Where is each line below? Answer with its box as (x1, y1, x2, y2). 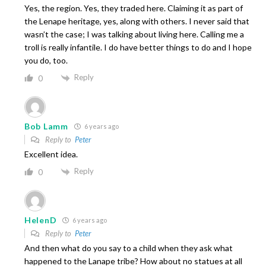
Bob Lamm (24, 121, 68, 132)
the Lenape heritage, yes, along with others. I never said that (24, 16, 249, 27)
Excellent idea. (24, 149, 78, 160)
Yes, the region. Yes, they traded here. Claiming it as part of (24, 3, 243, 14)
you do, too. (24, 55, 68, 66)
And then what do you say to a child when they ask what (24, 242, 233, 253)
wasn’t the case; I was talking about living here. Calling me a (24, 29, 244, 40)
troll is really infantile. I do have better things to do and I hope (24, 42, 252, 53)
